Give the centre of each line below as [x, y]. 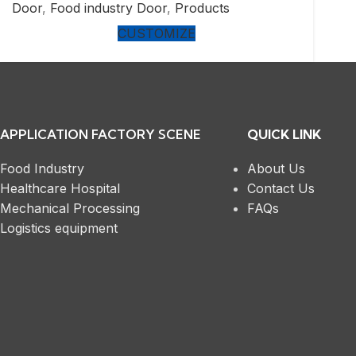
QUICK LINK [284, 134]
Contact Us [281, 188]
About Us [276, 168]
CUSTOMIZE [157, 33]
